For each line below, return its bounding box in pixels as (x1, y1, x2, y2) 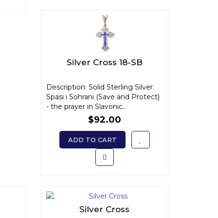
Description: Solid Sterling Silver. (46, 83, 154, 91)
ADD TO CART (68, 136, 117, 144)
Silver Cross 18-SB (66, 57, 143, 67)
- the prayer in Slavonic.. (46, 102, 126, 111)
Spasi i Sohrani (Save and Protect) (46, 92, 160, 101)
